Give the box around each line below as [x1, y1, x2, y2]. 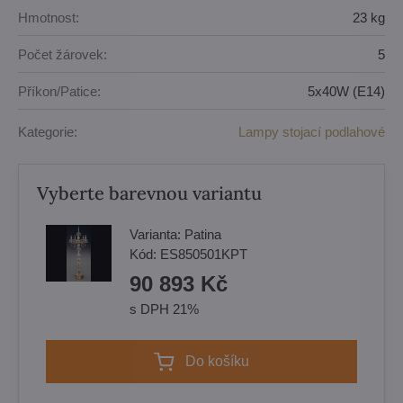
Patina [184, 227, 221, 242]
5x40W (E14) [308, 83, 385, 99]
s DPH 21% [130, 301, 199, 317]
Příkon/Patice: [18, 83, 101, 99]
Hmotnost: [18, 9, 79, 25]
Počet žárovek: [18, 46, 107, 62]
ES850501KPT [160, 246, 247, 262]
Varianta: [130, 227, 184, 242]
